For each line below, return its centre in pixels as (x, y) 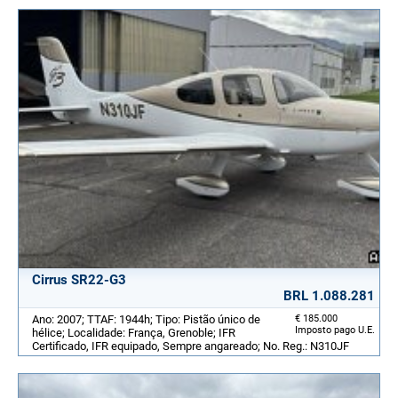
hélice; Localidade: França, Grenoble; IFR (134, 332)
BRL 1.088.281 (329, 295)
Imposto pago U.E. (335, 330)
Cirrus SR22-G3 (79, 279)
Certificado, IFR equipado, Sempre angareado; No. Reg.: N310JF (191, 346)
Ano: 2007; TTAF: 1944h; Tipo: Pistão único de (146, 319)
